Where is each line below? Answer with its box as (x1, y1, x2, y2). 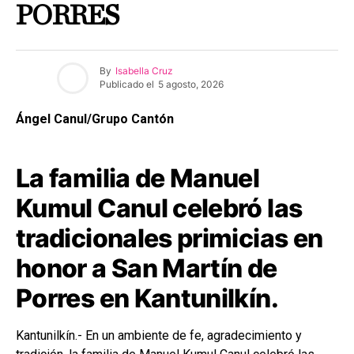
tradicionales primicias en (16, 222, 323, 254)
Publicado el (100, 78, 154, 91)
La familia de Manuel (16, 162, 260, 194)
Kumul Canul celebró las (16, 192, 303, 224)
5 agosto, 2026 (158, 78, 224, 91)
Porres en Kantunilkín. (16, 282, 278, 314)
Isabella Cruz (115, 65, 173, 77)
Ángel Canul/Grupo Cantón (16, 111, 174, 126)
